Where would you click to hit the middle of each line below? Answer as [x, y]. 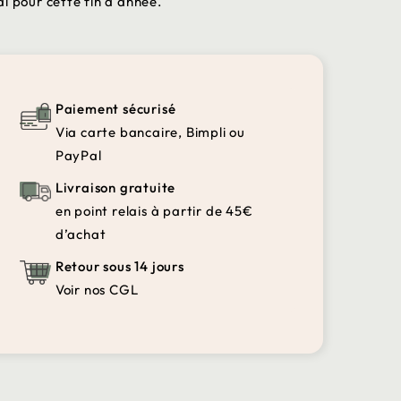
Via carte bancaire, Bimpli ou [150, 132]
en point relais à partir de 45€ [154, 211]
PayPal [78, 155]
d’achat [81, 234]
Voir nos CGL [97, 290]
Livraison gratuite [115, 188]
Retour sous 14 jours [119, 266]
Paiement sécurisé [115, 109]
